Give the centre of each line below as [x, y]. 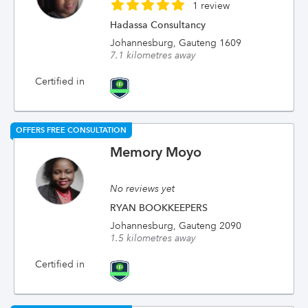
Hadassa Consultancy [158, 25]
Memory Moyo [156, 152]
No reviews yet [143, 188]
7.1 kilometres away [153, 55]
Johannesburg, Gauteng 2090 [176, 225]
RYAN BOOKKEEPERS [159, 208]
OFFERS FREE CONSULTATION [71, 130]
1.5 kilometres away [153, 238]
